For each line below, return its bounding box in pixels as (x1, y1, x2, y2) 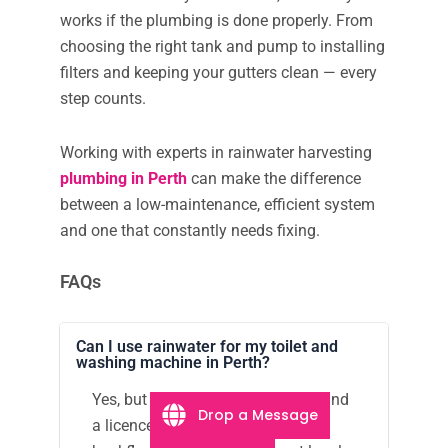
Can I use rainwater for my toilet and (76, 336, 338, 356)
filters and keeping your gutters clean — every (60, 62, 377, 82)
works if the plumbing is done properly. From (60, 10, 373, 30)
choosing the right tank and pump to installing (60, 36, 385, 56)
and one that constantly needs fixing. (60, 220, 320, 240)
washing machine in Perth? (76, 352, 270, 372)
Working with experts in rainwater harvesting (60, 142, 372, 162)
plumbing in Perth (60, 168, 187, 188)
